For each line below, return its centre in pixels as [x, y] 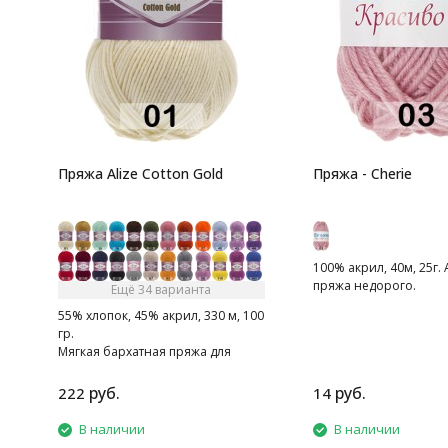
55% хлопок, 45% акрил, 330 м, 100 [160, 315]
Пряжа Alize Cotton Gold [140, 173]
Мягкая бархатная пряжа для [144, 351]
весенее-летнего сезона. [131, 369]
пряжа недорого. [364, 285]
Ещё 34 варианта [161, 289]
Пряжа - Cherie [362, 173]
